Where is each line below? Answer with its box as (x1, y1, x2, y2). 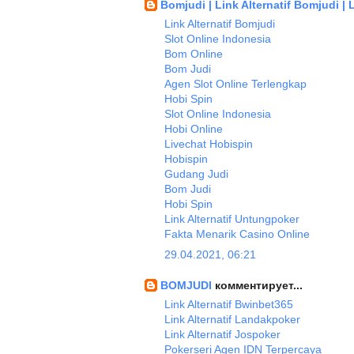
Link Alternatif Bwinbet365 (164, 298, 293, 311)
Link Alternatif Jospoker (164, 328, 281, 341)
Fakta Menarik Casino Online (164, 228, 310, 240)
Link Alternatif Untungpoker (164, 213, 299, 225)
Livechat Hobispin (164, 137, 253, 150)
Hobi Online (164, 122, 223, 135)
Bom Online (164, 47, 223, 60)
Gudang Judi (164, 168, 228, 180)
